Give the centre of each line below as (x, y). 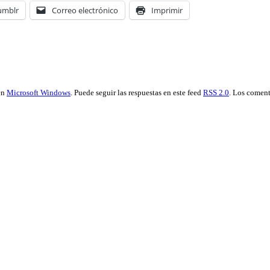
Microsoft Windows (39, 92)
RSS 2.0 (216, 92)
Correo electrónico (85, 10)
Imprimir (167, 10)
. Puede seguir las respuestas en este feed (137, 92)
